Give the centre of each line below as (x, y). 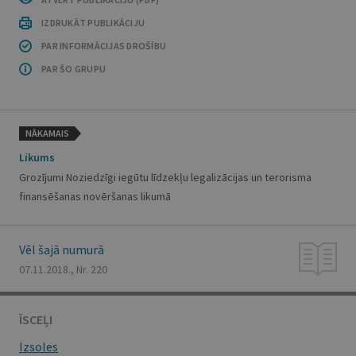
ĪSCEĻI (36, 319)
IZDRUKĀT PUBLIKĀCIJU (93, 23)
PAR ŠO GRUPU (74, 69)
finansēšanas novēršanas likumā (95, 196)
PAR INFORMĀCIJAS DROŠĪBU (104, 46)
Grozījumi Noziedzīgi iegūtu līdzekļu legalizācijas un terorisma (165, 177)
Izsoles (39, 346)
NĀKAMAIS (47, 133)
